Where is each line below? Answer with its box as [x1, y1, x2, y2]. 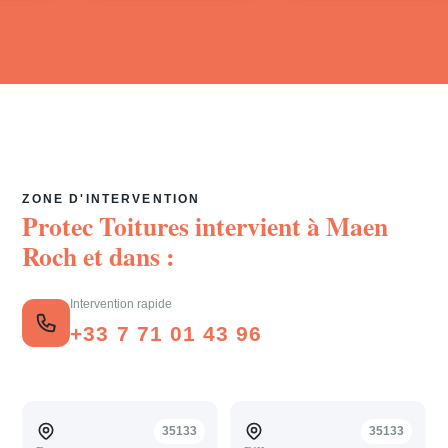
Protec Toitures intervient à [22, 207, 327, 245]
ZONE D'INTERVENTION [22, 192, 201, 206]
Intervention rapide [70, 298, 173, 310]
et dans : [77, 237, 176, 275]
